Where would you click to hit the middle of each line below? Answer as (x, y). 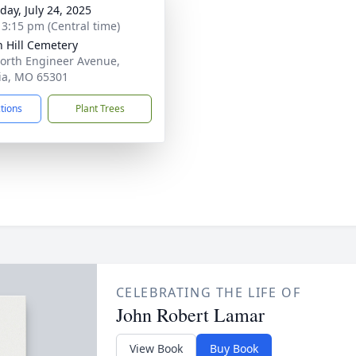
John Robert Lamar (190, 315)
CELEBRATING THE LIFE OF (208, 292)
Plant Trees (100, 108)
